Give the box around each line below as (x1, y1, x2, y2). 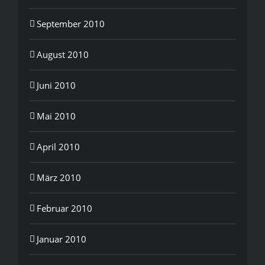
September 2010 (37, 17, 105, 30)
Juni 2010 (37, 79, 76, 91)
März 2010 (37, 171, 81, 183)
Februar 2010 (37, 202, 92, 214)
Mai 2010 (37, 109, 76, 122)
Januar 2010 (37, 232, 86, 245)
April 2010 (37, 140, 80, 153)
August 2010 (37, 48, 89, 60)
